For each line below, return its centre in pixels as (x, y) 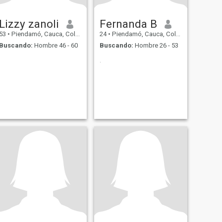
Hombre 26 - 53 (156, 45)
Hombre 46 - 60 (55, 45)
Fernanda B (128, 24)
